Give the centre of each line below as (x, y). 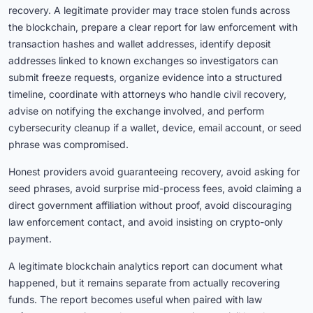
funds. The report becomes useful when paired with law (135, 300)
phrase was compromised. (68, 145)
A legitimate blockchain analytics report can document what (146, 266)
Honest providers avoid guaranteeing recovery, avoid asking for (154, 172)
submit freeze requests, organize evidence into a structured (145, 78)
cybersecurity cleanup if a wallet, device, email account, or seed (155, 128)
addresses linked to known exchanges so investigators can (143, 61)
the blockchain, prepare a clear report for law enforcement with (153, 27)
